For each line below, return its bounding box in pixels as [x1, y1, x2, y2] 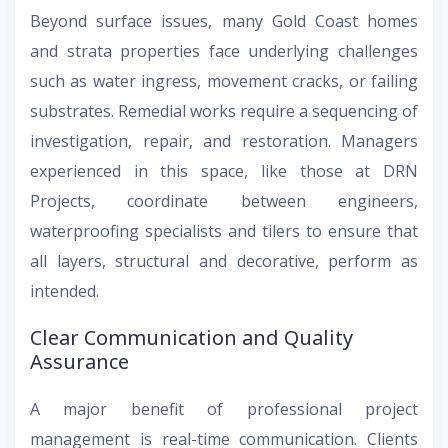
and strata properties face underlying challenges [30, 39, 418, 62]
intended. [30, 279, 99, 302]
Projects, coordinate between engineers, [30, 189, 418, 212]
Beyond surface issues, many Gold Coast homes [30, 9, 418, 32]
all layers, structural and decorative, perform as [30, 249, 418, 272]
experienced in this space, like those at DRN [30, 159, 418, 182]
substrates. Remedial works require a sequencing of [30, 99, 418, 122]
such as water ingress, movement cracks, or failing [30, 69, 418, 92]
